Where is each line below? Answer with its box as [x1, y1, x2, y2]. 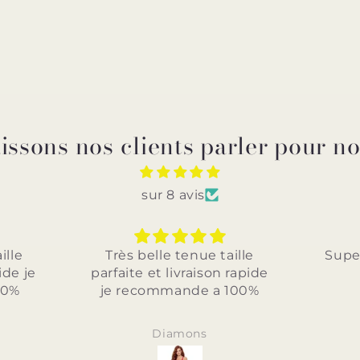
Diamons [19, 326, 75, 342]
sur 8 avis [141, 186, 205, 202]
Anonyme [248, 326, 308, 342]
